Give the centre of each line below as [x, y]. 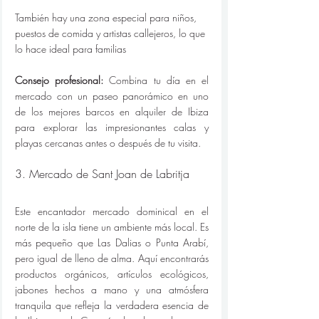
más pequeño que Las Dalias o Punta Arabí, [112, 243]
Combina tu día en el [156, 80]
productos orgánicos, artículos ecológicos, [112, 274]
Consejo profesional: [59, 80]
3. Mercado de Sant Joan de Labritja [102, 174]
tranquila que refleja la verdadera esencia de [112, 305]
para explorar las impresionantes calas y [112, 127]
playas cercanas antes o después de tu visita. [108, 143]
